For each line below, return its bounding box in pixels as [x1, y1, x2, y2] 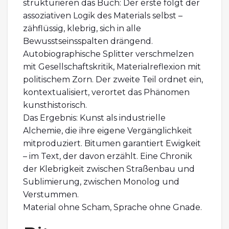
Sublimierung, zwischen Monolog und [23, 176, 179, 187]
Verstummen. [23, 189, 79, 199]
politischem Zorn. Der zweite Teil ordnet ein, [23, 74, 203, 84]
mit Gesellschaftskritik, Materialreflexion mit [23, 61, 201, 72]
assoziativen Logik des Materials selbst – [23, 10, 182, 20]
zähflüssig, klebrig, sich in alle [23, 23, 141, 33]
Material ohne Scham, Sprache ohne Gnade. [23, 202, 202, 212]
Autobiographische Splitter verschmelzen [23, 49, 194, 59]
